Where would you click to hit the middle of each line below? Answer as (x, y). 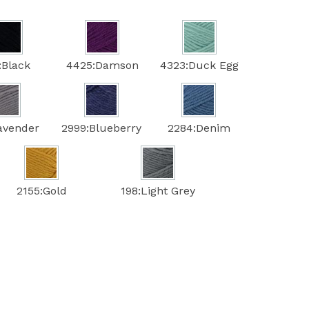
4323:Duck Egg (199, 65)
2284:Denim (199, 128)
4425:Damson (102, 65)
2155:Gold (41, 190)
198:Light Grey (158, 190)
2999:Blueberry (101, 128)
